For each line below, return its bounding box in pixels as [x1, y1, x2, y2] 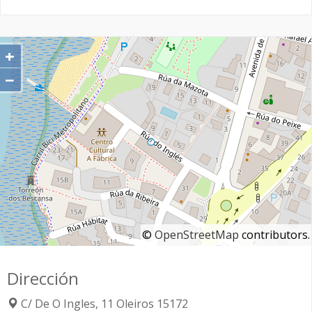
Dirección [7, 266, 79, 290]
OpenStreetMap [155, 226, 239, 242]
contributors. [239, 226, 310, 242]
